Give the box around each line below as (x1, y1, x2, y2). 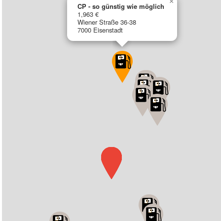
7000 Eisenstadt (77, 25, 123, 35)
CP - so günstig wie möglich (77, 1, 165, 11)
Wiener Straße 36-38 (77, 17, 137, 27)
